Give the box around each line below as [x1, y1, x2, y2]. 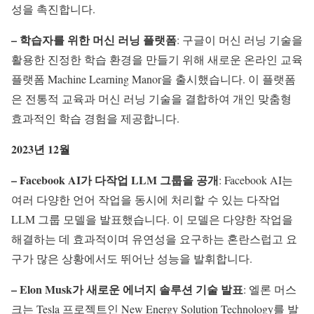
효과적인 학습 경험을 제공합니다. [11, 111, 179, 126]
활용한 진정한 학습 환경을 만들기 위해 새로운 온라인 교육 [11, 52, 303, 67]
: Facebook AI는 [219, 172, 293, 188]
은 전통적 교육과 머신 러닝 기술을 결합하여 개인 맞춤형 [11, 91, 292, 107]
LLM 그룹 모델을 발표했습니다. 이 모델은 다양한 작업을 [11, 212, 293, 227]
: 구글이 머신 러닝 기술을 [177, 32, 303, 48]
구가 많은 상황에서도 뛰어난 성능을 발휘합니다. [11, 251, 252, 266]
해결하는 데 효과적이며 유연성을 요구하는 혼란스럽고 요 [11, 231, 297, 247]
